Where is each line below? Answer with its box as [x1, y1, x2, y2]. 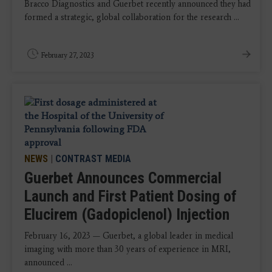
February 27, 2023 [41, 50, 94, 59]
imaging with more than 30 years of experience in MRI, [24, 243, 231, 254]
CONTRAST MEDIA [55, 152, 131, 165]
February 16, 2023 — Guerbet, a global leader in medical [24, 230, 233, 241]
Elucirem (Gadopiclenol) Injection [24, 205, 229, 223]
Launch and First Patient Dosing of [24, 186, 237, 205]
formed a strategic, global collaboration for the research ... [24, 12, 239, 22]
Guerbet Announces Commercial [24, 168, 222, 187]
